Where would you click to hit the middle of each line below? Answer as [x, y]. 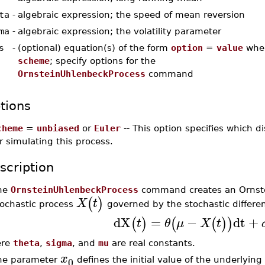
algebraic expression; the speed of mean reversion [131, 14]
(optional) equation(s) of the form [94, 48]
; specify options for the [102, 61]
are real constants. [152, 243]
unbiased [58, 128]
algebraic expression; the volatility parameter [119, 31]
